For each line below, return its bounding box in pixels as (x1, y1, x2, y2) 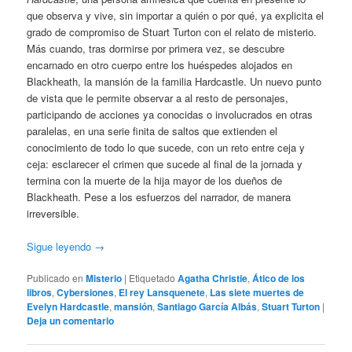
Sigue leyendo (27, 238, 95, 254)
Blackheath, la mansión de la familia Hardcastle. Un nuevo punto (27, 73, 322, 89)
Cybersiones (57, 285, 115, 300)
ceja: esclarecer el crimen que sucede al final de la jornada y (27, 156, 303, 171)
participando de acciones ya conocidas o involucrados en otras (27, 106, 313, 122)
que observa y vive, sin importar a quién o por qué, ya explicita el (27, 7, 324, 23)
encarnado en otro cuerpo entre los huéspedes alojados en (27, 57, 293, 72)
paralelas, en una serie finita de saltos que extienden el (27, 123, 278, 138)
